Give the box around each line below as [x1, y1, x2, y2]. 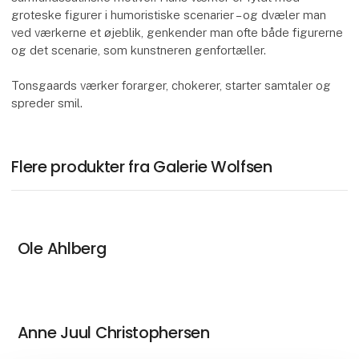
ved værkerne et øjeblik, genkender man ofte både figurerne [11, 26, 344, 40]
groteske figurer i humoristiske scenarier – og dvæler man [11, 8, 327, 22]
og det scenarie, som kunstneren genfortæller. [11, 43, 267, 58]
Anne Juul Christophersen [17, 321, 210, 344]
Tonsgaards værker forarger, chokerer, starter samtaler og [11, 79, 332, 93]
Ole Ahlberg [17, 237, 107, 260]
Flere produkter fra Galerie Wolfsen [11, 155, 272, 179]
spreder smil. [11, 96, 83, 111]
